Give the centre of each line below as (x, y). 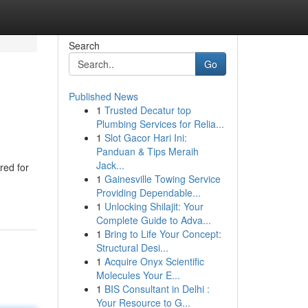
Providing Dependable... (148, 192)
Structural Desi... (132, 247)
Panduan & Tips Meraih (147, 151)
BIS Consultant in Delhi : (157, 289)
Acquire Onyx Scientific (154, 261)
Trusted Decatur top (147, 110)
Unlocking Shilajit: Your (154, 206)
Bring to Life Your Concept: (163, 234)
